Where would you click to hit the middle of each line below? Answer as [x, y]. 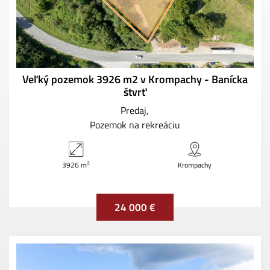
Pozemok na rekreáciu [135, 124]
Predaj [133, 110]
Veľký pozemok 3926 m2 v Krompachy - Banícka [135, 79]
